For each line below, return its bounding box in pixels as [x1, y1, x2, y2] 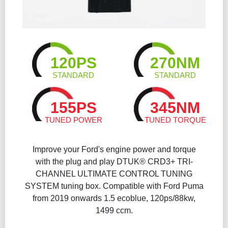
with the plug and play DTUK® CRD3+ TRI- [35, 157, 193, 166]
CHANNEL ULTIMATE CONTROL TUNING [36, 169, 192, 178]
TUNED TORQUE [144, 116, 206, 124]
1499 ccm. [95, 206, 133, 215]
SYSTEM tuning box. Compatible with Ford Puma [24, 182, 204, 190]
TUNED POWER [44, 116, 102, 124]
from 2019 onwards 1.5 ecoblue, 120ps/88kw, [33, 194, 195, 203]
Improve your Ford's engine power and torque [32, 145, 196, 154]
